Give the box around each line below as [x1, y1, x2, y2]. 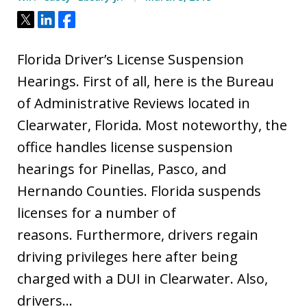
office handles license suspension [17, 137, 233, 156]
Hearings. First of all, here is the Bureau [17, 71, 274, 90]
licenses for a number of [17, 203, 176, 222]
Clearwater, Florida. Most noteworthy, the [17, 115, 287, 134]
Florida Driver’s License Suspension [17, 49, 244, 69]
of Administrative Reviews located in [17, 93, 250, 112]
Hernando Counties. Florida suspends [17, 181, 261, 200]
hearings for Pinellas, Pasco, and [17, 159, 226, 178]
